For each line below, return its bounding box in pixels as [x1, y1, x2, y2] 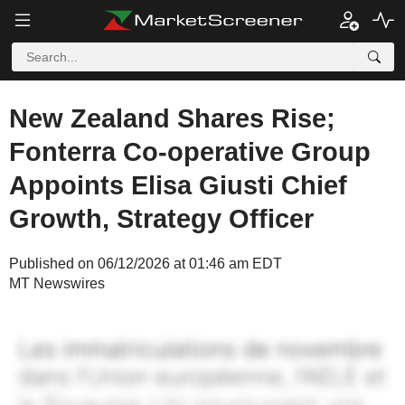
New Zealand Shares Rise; [9, 104, 335, 133]
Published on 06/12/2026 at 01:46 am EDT [9, 256, 282, 271]
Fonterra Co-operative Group [9, 137, 371, 166]
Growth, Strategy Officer [9, 204, 314, 233]
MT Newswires [9, 276, 105, 291]
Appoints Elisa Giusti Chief [9, 171, 347, 200]
